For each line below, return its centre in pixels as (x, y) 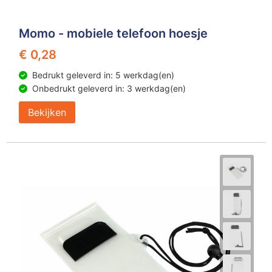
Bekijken (47, 112)
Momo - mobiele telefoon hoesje (113, 33)
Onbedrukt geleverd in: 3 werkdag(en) (109, 88)
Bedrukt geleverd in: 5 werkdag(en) (103, 75)
